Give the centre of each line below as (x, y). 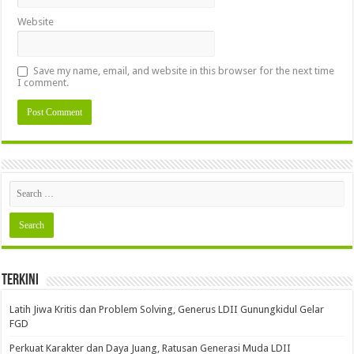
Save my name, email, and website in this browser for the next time (184, 71)
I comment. (43, 83)
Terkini (21, 281)
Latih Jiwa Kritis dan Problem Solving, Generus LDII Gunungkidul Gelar (167, 310)
